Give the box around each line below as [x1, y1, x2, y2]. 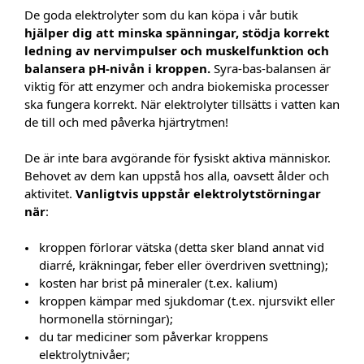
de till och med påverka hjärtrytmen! [24, 115, 228, 128]
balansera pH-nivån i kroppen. [24, 62, 210, 75]
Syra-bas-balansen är [210, 62, 331, 75]
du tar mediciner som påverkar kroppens [39, 330, 268, 343]
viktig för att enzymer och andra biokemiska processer [24, 80, 329, 93]
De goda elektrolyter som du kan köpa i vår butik [24, 8, 298, 21]
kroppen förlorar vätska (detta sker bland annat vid [39, 240, 324, 253]
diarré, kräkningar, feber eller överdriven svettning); [39, 258, 328, 271]
